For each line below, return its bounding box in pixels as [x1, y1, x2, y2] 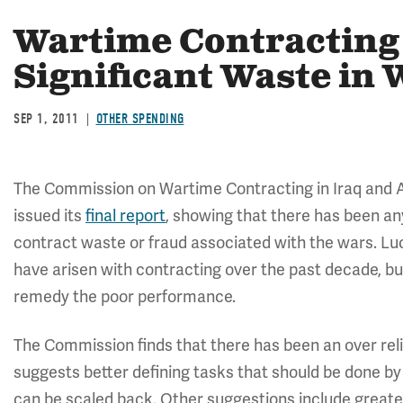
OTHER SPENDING [95, 111, 184, 127]
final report [85, 205, 166, 226]
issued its [13, 205, 85, 226]
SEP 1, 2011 [13, 111, 79, 127]
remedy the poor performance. [13, 286, 236, 307]
